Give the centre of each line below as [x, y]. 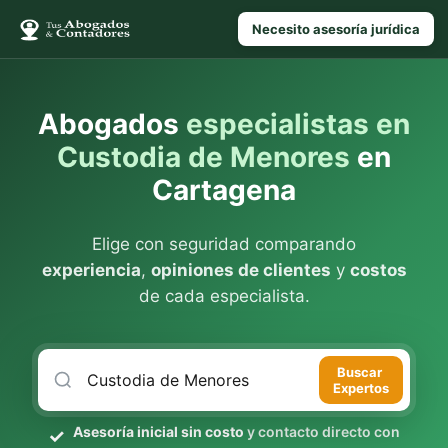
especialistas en [298, 124]
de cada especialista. [224, 296]
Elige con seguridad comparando [224, 244]
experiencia [91, 270]
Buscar [361, 372]
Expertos [361, 388]
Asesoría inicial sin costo [158, 431]
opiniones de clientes [240, 270]
